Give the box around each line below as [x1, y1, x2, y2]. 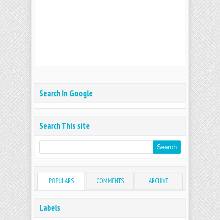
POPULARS [49, 177, 74, 186]
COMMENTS [96, 177, 124, 186]
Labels [39, 202, 60, 214]
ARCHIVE [149, 177, 169, 186]
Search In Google [39, 88, 93, 99]
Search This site [39, 120, 90, 132]
